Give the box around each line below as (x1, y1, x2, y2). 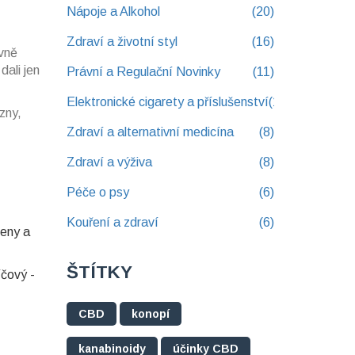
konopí (131, 307, 170, 321)
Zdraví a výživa (66, 155, 152, 170)
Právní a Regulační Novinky (66, 65, 220, 79)
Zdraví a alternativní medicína (66, 125, 234, 139)
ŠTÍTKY (66, 262, 132, 283)
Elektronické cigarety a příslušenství (66, 95, 269, 109)
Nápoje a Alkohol (66, 5, 160, 19)
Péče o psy (66, 185, 129, 200)
